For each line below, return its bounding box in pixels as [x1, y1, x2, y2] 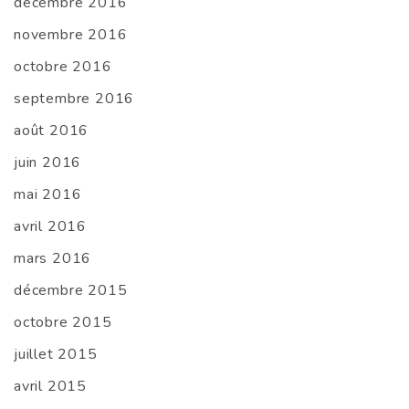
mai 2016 [14, 184, 82, 205]
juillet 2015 [14, 344, 98, 365]
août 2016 [14, 121, 89, 142]
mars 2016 [14, 248, 92, 269]
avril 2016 [14, 216, 87, 237]
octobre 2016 [14, 57, 112, 78]
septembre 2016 [14, 89, 135, 110]
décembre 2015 [14, 280, 128, 301]
